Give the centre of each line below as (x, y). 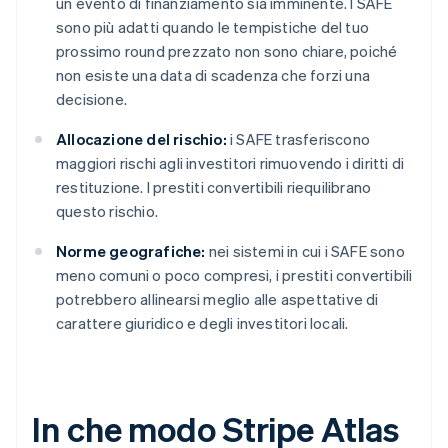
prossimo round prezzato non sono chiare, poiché (227, 51)
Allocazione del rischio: (141, 139)
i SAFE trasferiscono (298, 139)
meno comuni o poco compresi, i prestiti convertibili (234, 275)
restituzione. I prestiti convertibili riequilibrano (214, 187)
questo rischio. (107, 211)
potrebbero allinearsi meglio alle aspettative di (217, 299)
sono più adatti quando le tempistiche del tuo (213, 27)
